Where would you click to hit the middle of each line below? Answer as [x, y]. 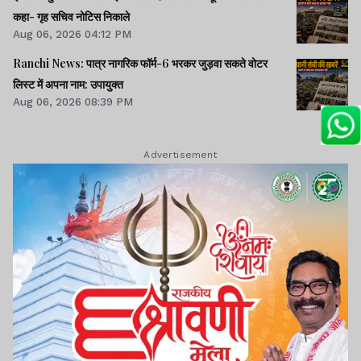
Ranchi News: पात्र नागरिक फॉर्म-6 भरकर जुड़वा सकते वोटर [140, 63]
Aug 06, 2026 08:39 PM [73, 101]
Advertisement [180, 154]
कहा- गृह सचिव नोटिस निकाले [71, 17]
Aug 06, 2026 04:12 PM [72, 34]
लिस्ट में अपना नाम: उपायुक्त [68, 84]
